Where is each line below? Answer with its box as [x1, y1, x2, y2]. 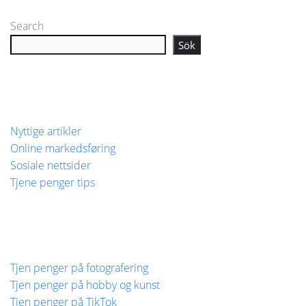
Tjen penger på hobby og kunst [10, 277, 160, 293]
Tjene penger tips [10, 175, 95, 191]
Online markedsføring [10, 141, 115, 156]
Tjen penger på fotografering [10, 260, 148, 276]
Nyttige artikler [10, 124, 81, 139]
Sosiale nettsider [10, 158, 91, 173]
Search [10, 18, 44, 34]
